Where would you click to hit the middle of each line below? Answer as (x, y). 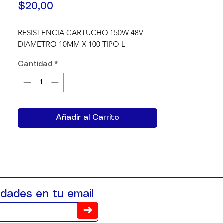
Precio (68, 6)
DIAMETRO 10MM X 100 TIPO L (72, 44)
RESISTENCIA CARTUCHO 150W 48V (81, 33)
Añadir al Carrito (88, 117)
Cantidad (35, 64)
